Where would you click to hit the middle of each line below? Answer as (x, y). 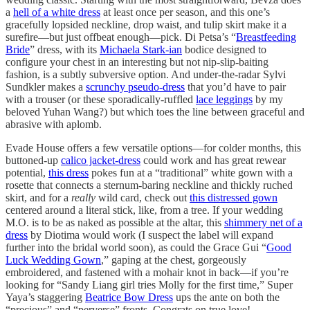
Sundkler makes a (46, 86)
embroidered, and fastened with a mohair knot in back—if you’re (147, 272)
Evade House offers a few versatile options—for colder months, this (153, 147)
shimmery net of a (263, 222)
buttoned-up (33, 160)
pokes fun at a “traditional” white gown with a (191, 172)
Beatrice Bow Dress (129, 297)
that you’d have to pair (235, 86)
